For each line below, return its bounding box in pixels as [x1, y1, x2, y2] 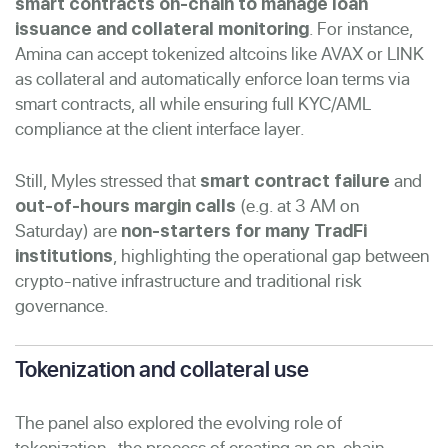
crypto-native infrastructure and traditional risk [15, 267, 362, 293]
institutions [15, 244, 113, 266]
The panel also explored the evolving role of [15, 409, 342, 435]
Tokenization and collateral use [15, 353, 309, 384]
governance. [15, 292, 109, 318]
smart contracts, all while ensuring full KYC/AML [15, 90, 371, 116]
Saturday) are [15, 217, 121, 243]
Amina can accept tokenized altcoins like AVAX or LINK [15, 40, 424, 66]
